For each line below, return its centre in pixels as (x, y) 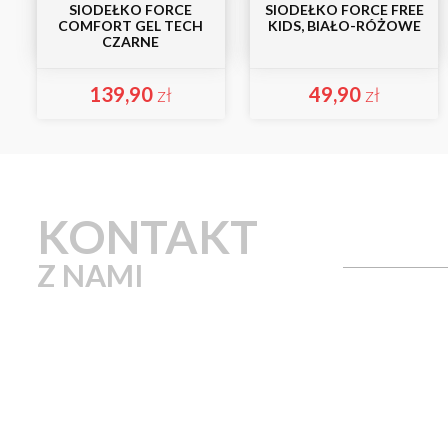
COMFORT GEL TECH (131, 25)
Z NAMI (90, 275)
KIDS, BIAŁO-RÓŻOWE (344, 25)
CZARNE (131, 41)
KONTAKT (147, 236)
